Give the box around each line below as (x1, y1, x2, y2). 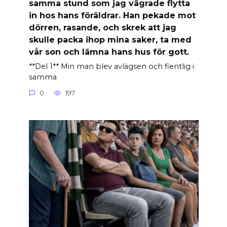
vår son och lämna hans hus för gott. (28, 47, 189, 57)
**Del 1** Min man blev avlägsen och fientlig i (28, 61, 194, 71)
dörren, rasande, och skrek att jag (28, 22, 176, 32)
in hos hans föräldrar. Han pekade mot (28, 10, 196, 20)
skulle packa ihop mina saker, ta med (28, 34, 192, 45)
